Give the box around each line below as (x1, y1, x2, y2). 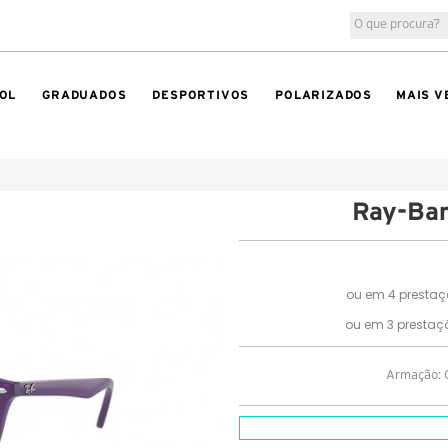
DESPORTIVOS (152, 88, 250, 101)
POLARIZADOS (275, 88, 372, 101)
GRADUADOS (42, 88, 127, 101)
